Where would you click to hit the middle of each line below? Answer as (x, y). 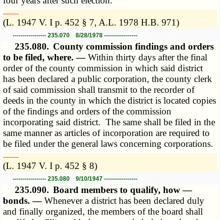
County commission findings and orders (134, 46)
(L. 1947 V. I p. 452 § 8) (50, 165)
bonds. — (24, 200)
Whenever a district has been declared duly (124, 200)
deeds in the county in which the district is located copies (110, 100)
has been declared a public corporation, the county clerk (108, 79)
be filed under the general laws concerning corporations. (108, 143)
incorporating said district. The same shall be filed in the (109, 122)
